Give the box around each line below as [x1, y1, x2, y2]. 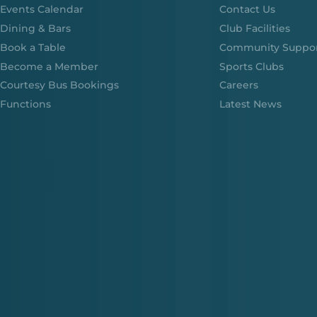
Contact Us [219, 3, 275, 16]
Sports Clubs [219, 59, 284, 73]
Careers [219, 79, 258, 92]
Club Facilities [219, 22, 290, 35]
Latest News [219, 98, 282, 111]
